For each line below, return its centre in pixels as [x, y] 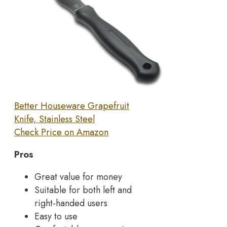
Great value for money [78, 177]
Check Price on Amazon [61, 133]
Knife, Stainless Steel [54, 119]
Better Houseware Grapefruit [72, 106]
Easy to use [56, 217]
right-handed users [71, 203]
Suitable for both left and [83, 190]
